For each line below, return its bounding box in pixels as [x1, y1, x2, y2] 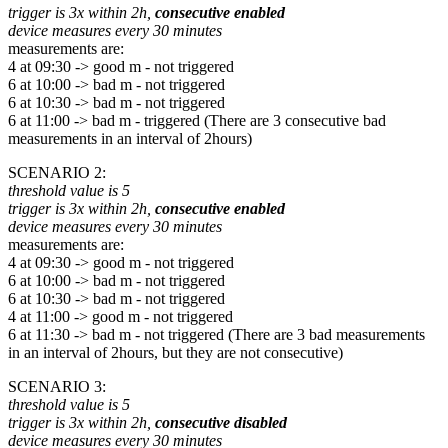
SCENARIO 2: [8, 164, 106, 182]
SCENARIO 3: [8, 378, 106, 396]
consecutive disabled [155, 414, 287, 432]
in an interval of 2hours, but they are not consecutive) [8, 344, 343, 362]
